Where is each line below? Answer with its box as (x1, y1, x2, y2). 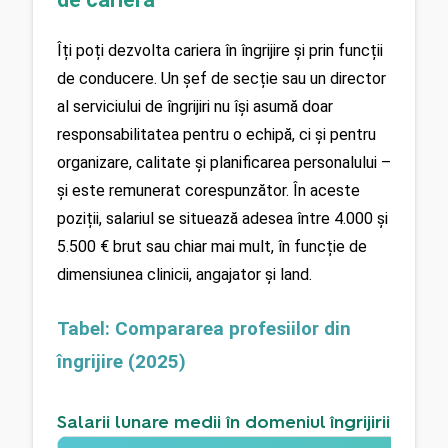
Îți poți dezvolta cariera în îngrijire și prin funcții (57, 41, 383, 61)
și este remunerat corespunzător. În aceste (57, 181, 360, 201)
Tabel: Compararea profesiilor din (57, 318, 351, 341)
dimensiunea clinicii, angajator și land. (57, 265, 312, 285)
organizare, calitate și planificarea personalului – (57, 153, 391, 173)
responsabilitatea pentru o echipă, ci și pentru (57, 125, 376, 145)
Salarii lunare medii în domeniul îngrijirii (57, 410, 390, 433)
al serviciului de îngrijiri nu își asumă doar (57, 97, 333, 117)
